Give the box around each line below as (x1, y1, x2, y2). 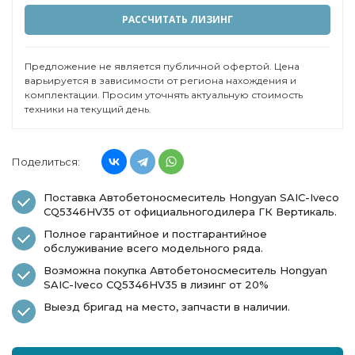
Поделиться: (12, 155, 80, 168)
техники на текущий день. (25, 103, 151, 116)
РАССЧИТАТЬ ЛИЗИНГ (122, 13, 233, 27)
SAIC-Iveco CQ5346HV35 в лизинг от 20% (44, 278, 269, 292)
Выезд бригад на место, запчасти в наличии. (44, 300, 290, 314)
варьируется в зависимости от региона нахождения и (25, 74, 296, 87)
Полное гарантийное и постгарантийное (44, 227, 267, 241)
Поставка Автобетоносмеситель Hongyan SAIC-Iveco (44, 191, 339, 204)
